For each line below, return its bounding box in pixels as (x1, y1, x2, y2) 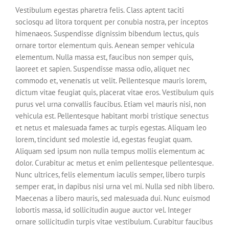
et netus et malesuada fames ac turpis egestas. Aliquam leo (15, 123, 207, 133)
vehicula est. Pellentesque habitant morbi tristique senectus (15, 111, 209, 121)
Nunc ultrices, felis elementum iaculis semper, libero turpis (15, 170, 205, 180)
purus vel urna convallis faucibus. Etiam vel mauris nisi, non (15, 99, 206, 109)
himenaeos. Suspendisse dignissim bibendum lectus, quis (15, 29, 199, 39)
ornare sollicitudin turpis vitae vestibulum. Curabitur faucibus (15, 217, 213, 227)
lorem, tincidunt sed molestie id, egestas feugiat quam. (15, 134, 192, 145)
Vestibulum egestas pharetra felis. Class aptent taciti (15, 5, 184, 15)
